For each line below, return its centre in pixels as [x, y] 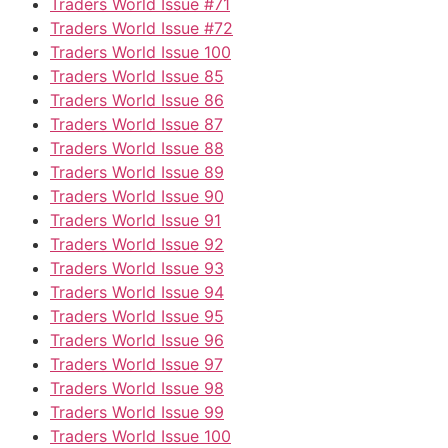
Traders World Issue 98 [137, 387]
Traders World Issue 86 [137, 99]
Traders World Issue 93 [137, 267]
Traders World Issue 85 [137, 75]
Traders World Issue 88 [137, 147]
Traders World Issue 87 [136, 123]
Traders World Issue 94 [137, 291]
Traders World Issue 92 [137, 243]
